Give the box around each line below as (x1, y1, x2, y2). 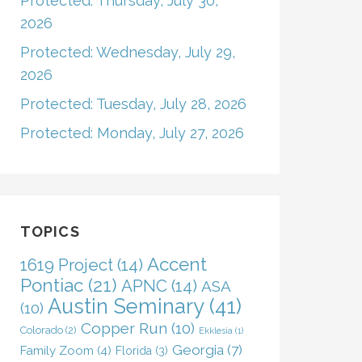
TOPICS (19, 223, 80, 240)
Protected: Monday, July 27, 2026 (19, 124, 244, 141)
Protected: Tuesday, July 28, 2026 (19, 95, 246, 112)
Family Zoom (19, 343, 94, 358)
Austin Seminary (47, 294, 204, 318)
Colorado (19, 324, 63, 336)
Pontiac (19, 275, 83, 296)
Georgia (171, 342, 224, 358)
